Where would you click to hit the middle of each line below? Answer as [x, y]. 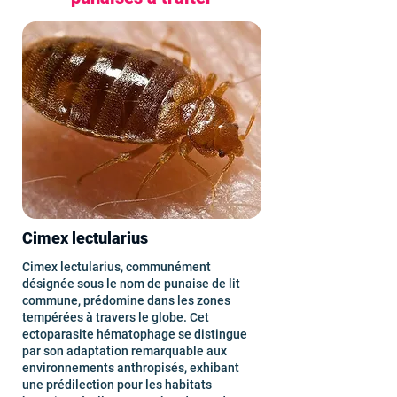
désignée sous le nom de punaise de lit [131, 284]
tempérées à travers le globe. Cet [116, 317]
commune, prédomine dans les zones [126, 300]
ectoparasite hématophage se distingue [135, 334]
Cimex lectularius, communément [117, 267]
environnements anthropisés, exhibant [131, 368]
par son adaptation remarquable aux [125, 351]
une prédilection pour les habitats [117, 385]
